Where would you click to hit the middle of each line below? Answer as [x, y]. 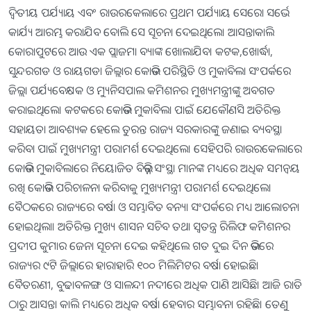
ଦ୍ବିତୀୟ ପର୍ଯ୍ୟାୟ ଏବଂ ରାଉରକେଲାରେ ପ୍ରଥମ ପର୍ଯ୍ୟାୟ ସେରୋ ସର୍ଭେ [144, 13]
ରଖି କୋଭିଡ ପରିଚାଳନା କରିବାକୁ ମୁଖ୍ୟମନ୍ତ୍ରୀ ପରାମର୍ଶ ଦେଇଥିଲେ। [140, 188]
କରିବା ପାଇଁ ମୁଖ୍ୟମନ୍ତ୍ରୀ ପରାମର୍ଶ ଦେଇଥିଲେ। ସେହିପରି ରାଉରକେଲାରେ [155, 149]
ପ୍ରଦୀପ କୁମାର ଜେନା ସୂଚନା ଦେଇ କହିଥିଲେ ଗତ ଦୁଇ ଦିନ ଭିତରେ [141, 246]
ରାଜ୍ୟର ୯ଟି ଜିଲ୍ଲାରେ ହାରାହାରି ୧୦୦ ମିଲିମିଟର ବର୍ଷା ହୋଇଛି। [134, 266]
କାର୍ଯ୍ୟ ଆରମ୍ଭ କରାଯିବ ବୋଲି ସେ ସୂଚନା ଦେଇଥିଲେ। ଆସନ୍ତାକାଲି [141, 32]
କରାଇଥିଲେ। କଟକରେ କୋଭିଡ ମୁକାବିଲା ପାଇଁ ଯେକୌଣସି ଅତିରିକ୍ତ [144, 110]
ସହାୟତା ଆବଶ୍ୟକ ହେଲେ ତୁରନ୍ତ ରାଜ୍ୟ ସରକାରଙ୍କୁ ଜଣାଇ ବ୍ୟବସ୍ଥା [145, 129]
